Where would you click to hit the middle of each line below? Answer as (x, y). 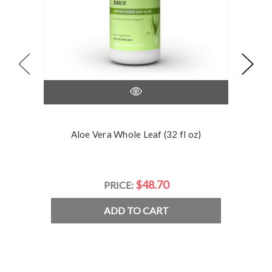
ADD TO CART (136, 210)
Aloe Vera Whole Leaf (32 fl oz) (136, 134)
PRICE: (119, 185)
